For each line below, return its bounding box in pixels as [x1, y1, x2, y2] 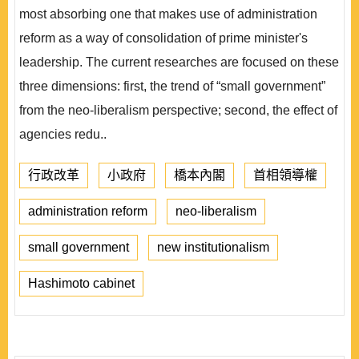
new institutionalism [157, 240, 269, 254]
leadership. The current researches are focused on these [19, 55, 339, 69]
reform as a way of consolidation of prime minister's [19, 31, 308, 45]
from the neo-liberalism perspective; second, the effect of [19, 103, 337, 117]
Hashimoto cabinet [28, 276, 135, 290]
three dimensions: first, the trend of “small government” [19, 79, 325, 93]
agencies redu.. [19, 127, 107, 141]
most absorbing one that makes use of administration [19, 7, 317, 21]
